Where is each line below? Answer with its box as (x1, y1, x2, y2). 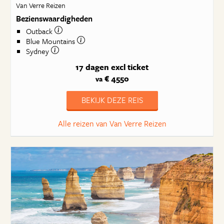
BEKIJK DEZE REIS (81, 94, 143, 106)
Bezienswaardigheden (15, 12, 92, 24)
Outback (25, 25, 54, 37)
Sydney (25, 45, 51, 57)
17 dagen (75, 61, 109, 73)
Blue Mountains (25, 35, 77, 47)
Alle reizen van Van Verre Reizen (57, 117, 166, 129)
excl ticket (111, 61, 148, 73)
